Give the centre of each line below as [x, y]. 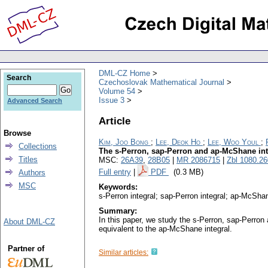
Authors [32, 173]
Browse [17, 133]
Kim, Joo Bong [124, 142]
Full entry [115, 172]
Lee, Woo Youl [233, 142]
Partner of [26, 249]
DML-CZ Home [124, 73]
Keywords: [118, 187]
